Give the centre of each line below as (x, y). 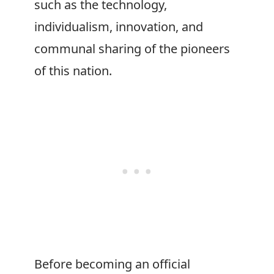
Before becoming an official (112, 264)
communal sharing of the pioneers (132, 49)
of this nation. (73, 71)
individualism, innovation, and (119, 27)
